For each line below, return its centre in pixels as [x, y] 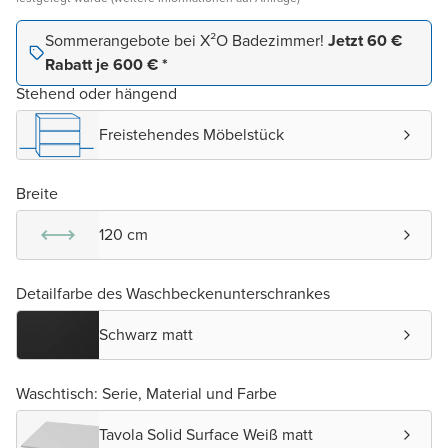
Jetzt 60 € [365, 41]
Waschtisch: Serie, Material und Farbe [146, 394]
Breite [37, 194]
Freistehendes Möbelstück [191, 135]
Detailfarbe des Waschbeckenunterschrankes [173, 294]
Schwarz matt [146, 335]
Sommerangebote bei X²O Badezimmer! [186, 41]
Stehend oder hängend [96, 94]
